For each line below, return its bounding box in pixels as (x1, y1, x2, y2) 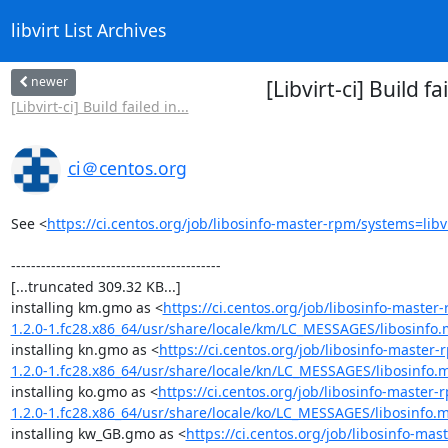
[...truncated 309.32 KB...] (10, 276, 181, 296)
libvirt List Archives (10, 18, 166, 43)
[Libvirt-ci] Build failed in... (10, 96, 189, 116)
